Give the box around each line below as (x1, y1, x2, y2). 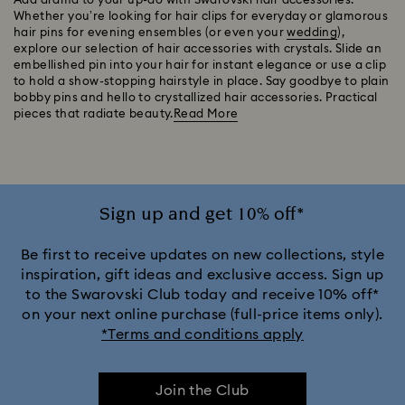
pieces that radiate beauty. (14, 108, 174, 120)
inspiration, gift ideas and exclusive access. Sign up (21, 268, 384, 282)
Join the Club (155, 383, 250, 398)
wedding (287, 27, 338, 39)
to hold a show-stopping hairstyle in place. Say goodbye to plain (14, 76, 390, 88)
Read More (173, 108, 239, 120)
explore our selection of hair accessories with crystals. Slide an (14, 43, 381, 55)
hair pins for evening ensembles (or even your (14, 27, 287, 39)
